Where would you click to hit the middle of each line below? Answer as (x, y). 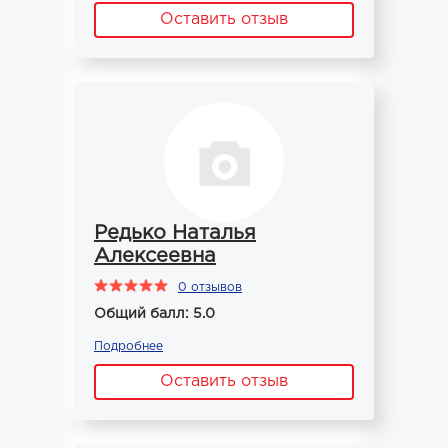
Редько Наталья (175, 233)
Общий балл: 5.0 (154, 314)
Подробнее (128, 346)
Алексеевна (155, 256)
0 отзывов (210, 287)
